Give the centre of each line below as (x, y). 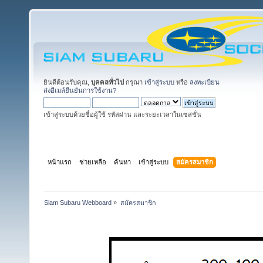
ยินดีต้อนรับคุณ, (67, 82)
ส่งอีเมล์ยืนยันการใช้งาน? (80, 90)
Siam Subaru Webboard (78, 202)
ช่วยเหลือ (93, 162)
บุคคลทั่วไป (107, 82)
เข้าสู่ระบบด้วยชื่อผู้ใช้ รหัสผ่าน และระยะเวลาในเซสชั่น (122, 114)
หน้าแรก (60, 162)
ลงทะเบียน (205, 82)
